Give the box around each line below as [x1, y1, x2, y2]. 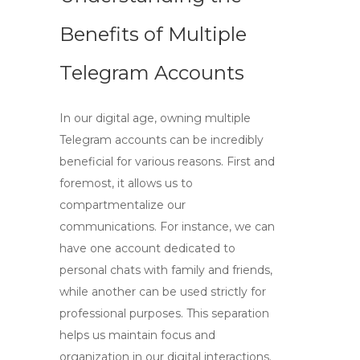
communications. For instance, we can [59, 219, 275, 234]
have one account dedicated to [59, 241, 235, 256]
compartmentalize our [59, 198, 186, 212]
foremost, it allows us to [59, 176, 193, 190]
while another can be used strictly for [59, 284, 266, 299]
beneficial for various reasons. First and [59, 154, 275, 169]
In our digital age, [59, 111, 160, 125]
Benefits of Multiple [59, 22, 247, 46]
